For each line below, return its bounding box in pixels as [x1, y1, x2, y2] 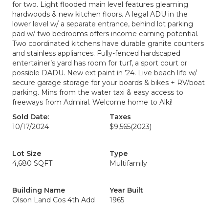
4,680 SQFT [12, 159, 52, 168]
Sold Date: [12, 112, 49, 121]
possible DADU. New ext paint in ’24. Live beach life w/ [12, 68, 197, 77]
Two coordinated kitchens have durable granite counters [12, 39, 204, 48]
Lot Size [12, 149, 41, 158]
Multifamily [109, 159, 147, 168]
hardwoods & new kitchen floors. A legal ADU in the [12, 10, 188, 19]
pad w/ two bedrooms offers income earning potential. [12, 29, 198, 38]
